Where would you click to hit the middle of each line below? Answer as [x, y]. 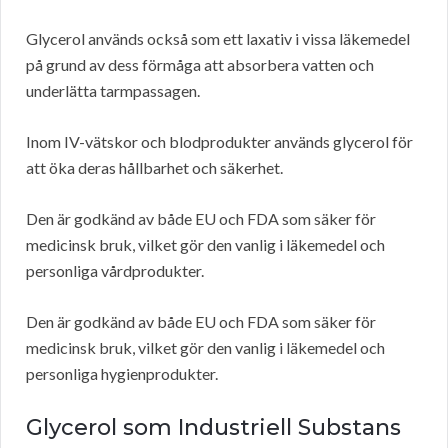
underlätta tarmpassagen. [113, 91]
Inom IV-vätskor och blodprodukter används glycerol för [219, 142]
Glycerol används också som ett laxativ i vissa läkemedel [218, 39]
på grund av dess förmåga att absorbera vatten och [200, 65]
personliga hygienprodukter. [122, 374]
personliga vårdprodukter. [115, 271]
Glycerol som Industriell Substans [213, 428]
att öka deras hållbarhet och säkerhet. [154, 168]
